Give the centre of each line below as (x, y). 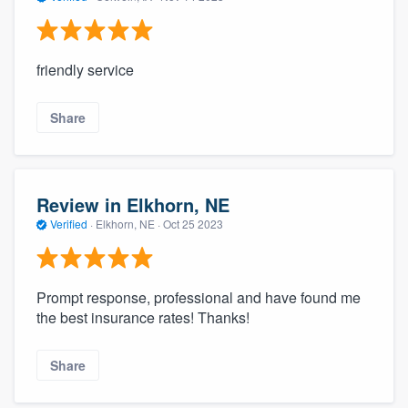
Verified (69, 224)
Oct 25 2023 (193, 224)
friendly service (85, 69)
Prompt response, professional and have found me (199, 297)
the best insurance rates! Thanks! (143, 317)
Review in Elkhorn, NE (133, 205)
